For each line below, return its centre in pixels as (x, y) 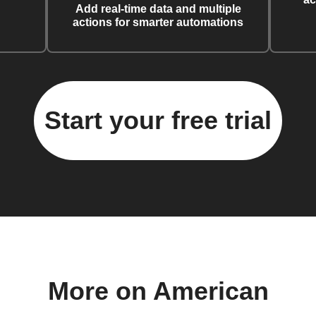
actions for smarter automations (158, 23)
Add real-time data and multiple (158, 9)
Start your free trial (158, 121)
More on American (158, 292)
